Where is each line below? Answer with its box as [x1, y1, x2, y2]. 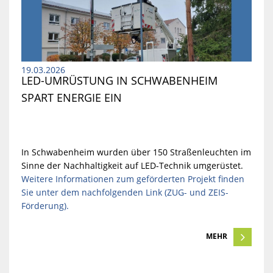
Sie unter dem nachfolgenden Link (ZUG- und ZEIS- [21, 186, 229, 199]
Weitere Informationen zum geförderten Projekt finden [21, 173, 244, 185]
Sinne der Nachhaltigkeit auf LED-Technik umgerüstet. [21, 160, 243, 172]
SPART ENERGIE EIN [21, 90, 122, 105]
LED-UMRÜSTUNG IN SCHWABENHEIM [21, 73, 218, 88]
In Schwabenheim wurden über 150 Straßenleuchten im [21, 146, 251, 158]
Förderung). [21, 200, 69, 212]
